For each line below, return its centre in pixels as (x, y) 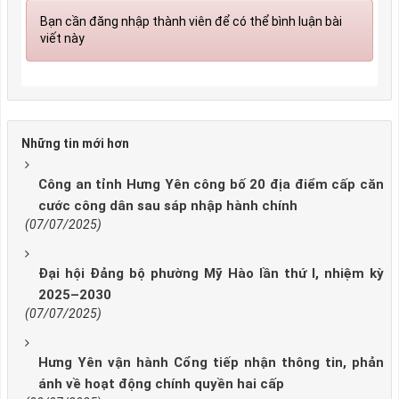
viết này (62, 38)
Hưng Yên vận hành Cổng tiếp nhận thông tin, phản (211, 363)
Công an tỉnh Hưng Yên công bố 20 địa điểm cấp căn (211, 185)
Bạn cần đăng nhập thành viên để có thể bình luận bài (191, 21)
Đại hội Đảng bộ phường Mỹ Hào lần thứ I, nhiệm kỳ (211, 274)
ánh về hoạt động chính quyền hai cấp (161, 384)
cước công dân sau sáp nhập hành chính (168, 206)
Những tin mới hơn (75, 144)
